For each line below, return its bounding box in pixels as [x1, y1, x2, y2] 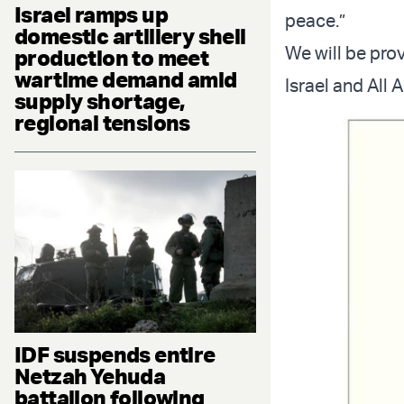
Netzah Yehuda [14, 362, 166, 390]
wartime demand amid [14, 66, 237, 94]
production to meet [14, 44, 209, 72]
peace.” [285, 8, 345, 32]
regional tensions [14, 109, 190, 137]
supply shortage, [14, 87, 185, 115]
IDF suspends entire [14, 340, 216, 368]
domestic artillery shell [14, 23, 246, 50]
